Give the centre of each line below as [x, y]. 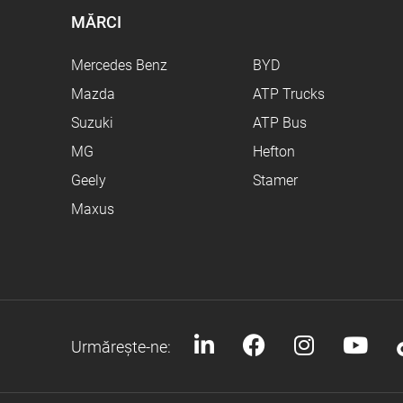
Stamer [275, 181]
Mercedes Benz [120, 66]
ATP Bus [279, 123]
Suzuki [93, 123]
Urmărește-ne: [121, 346]
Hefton [273, 152]
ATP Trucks [288, 94]
